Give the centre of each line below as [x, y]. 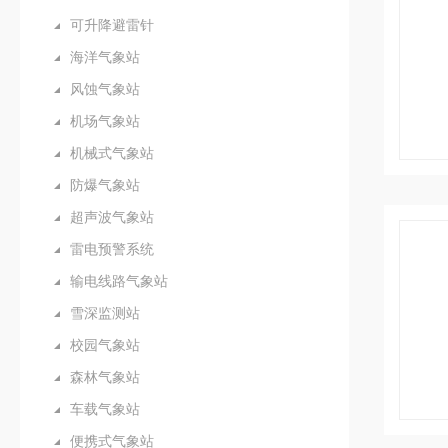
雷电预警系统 [112, 249]
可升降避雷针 [112, 25]
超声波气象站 [112, 217]
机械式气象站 [112, 153]
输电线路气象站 [119, 281]
